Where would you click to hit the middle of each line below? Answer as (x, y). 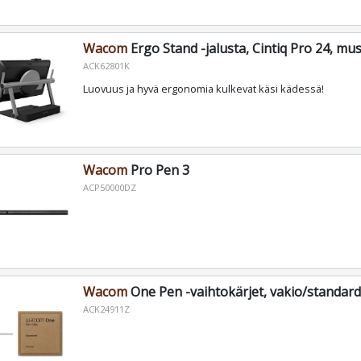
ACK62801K (106, 66)
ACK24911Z (106, 309)
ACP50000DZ (109, 188)
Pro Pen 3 (158, 170)
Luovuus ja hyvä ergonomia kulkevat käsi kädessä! (203, 89)
